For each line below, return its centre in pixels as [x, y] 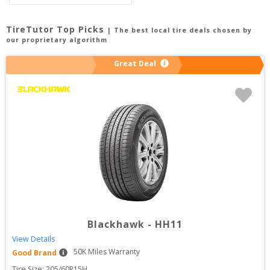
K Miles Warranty [111, 252]
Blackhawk [116, 224]
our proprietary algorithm [57, 40]
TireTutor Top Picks [55, 29]
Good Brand [34, 253]
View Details [33, 239]
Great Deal [135, 64]
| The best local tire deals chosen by [180, 30]
